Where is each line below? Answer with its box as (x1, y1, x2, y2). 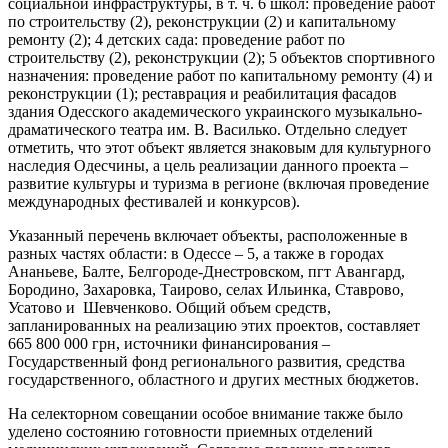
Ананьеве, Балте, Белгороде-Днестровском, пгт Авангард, (8, 262, 405, 280)
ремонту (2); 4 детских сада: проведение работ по (8, 30, 345, 48)
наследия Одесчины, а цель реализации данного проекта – (8, 156, 408, 174)
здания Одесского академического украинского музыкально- (8, 102, 422, 120)
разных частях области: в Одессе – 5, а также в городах (8, 244, 384, 262)
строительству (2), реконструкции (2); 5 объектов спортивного (8, 48, 435, 66)
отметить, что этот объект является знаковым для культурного (8, 138, 431, 156)
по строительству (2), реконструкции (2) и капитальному (8, 12, 396, 30)
